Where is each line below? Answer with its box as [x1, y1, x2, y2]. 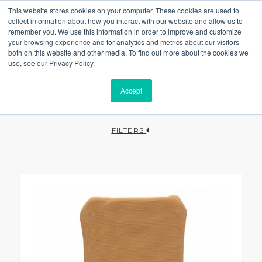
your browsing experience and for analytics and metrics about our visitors [8, 37, 239, 47]
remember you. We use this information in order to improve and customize [8, 26, 242, 36]
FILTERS [111, 125, 144, 135]
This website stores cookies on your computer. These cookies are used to [8, 5, 239, 15]
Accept [120, 85, 142, 95]
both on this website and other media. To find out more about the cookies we [8, 47, 249, 57]
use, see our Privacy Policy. [8, 58, 95, 68]
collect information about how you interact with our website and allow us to [8, 16, 243, 26]
